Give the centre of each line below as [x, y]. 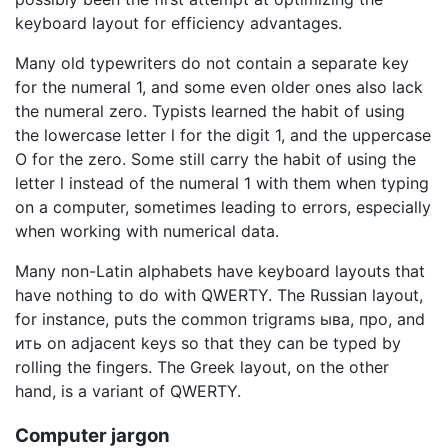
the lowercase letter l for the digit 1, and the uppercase [223, 134]
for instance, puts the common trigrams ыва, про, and [220, 318]
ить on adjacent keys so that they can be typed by [208, 342]
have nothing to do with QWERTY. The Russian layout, [219, 294]
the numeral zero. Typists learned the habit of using [210, 110]
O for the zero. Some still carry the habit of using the [215, 158]
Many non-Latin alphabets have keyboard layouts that [220, 270]
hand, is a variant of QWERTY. [128, 390]
